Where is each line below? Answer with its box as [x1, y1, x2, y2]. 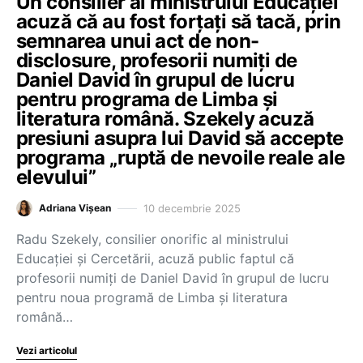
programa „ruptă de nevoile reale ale [16, 146, 345, 169]
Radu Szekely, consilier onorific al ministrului [16, 231, 288, 247]
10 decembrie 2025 [143, 201, 241, 215]
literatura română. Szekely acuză [16, 107, 314, 130]
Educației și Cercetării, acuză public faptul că [16, 250, 294, 267]
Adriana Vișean [39, 202, 111, 214]
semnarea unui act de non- [16, 29, 259, 53]
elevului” [16, 165, 96, 189]
